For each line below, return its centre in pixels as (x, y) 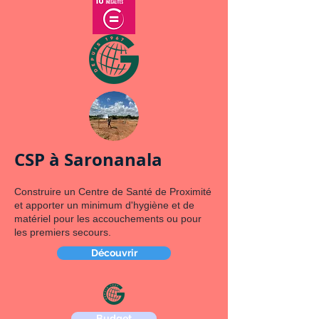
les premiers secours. (63, 232)
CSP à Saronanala (88, 159)
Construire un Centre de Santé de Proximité (113, 192)
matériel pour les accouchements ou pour (108, 219)
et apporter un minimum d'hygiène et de (104, 205)
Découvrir (114, 253)
